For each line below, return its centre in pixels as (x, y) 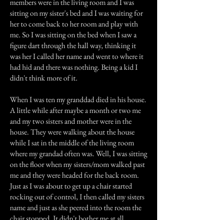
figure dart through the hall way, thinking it (73, 45)
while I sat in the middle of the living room (72, 143)
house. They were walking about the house (72, 132)
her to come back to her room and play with (74, 24)
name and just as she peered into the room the (76, 207)
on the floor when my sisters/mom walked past (77, 164)
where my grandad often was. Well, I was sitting (79, 153)
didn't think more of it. (44, 78)
